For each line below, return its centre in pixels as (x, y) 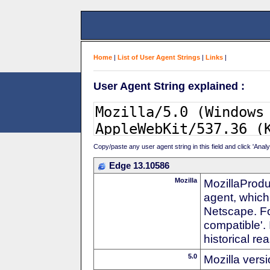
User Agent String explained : (169, 86)
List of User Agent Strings (159, 57)
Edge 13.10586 (139, 165)
